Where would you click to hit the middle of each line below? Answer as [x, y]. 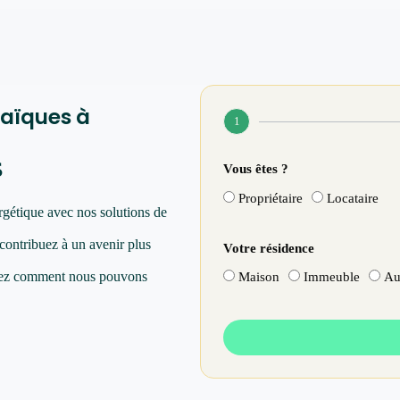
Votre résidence [269, 248]
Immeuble [332, 277]
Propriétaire [271, 198]
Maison [259, 277]
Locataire [353, 198]
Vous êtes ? [256, 169]
